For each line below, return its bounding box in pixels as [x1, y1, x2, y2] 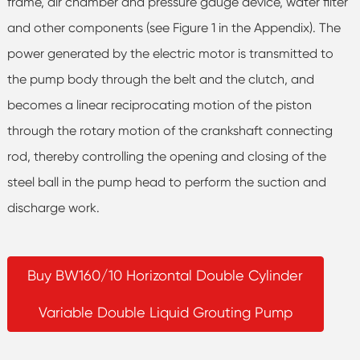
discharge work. [6, 199, 100, 215]
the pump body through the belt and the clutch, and [6, 71, 314, 87]
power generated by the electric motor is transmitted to [6, 45, 333, 61]
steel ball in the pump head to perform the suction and [6, 174, 326, 190]
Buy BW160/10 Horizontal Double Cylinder [27, 266, 304, 284]
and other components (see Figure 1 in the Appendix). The [6, 19, 341, 35]
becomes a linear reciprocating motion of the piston [6, 96, 312, 112]
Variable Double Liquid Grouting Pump [38, 303, 292, 321]
